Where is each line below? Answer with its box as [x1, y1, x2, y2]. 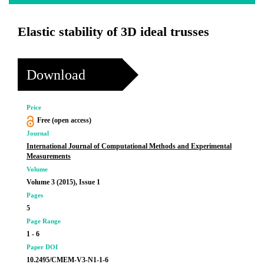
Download [27, 67, 85, 82]
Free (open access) [37, 116, 91, 124]
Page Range [27, 217, 61, 225]
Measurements [27, 152, 71, 160]
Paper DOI [27, 243, 58, 250]
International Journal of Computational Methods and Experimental [27, 142, 232, 150]
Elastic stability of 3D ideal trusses [18, 24, 209, 39]
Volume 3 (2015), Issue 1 [27, 178, 100, 186]
